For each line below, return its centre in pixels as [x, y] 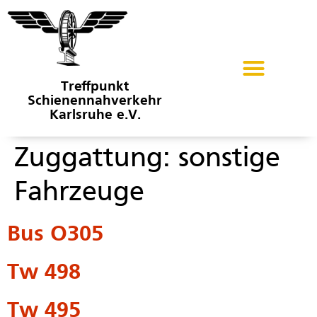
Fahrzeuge [79, 194]
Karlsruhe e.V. [95, 116]
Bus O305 [55, 235]
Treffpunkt [95, 87]
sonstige [229, 160]
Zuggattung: [96, 160]
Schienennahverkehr [95, 102]
